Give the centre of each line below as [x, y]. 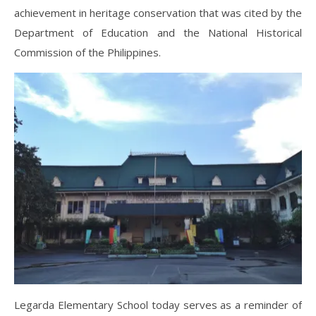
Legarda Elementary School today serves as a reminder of [158, 304]
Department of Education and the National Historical [158, 33]
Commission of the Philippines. [87, 53]
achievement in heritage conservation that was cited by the [158, 13]
